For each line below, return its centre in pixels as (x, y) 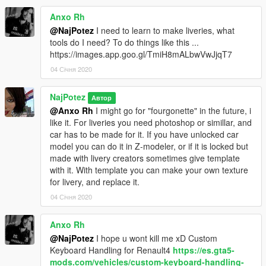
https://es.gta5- (204, 250)
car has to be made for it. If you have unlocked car (144, 134)
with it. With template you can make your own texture (149, 170)
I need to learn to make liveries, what (164, 31)
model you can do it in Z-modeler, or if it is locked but (149, 146)
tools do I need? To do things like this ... (124, 42)
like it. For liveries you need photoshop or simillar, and (151, 123)
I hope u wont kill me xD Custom (156, 238)
